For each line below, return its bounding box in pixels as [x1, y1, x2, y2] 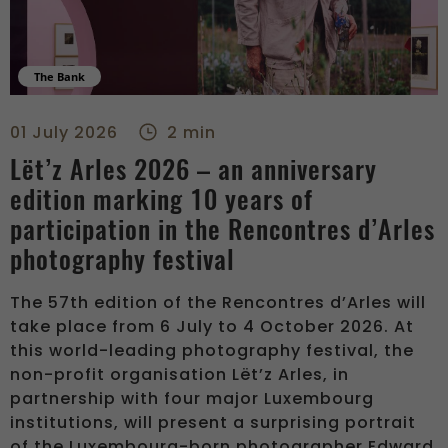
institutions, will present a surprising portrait [10, 410, 416, 434]
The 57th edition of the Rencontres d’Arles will [10, 290, 426, 314]
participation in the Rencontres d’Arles [10, 211, 435, 247]
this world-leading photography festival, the [10, 338, 414, 362]
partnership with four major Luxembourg [10, 386, 374, 410]
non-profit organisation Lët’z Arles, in [10, 362, 349, 386]
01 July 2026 [10, 120, 118, 144]
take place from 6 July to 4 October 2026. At [10, 314, 414, 338]
